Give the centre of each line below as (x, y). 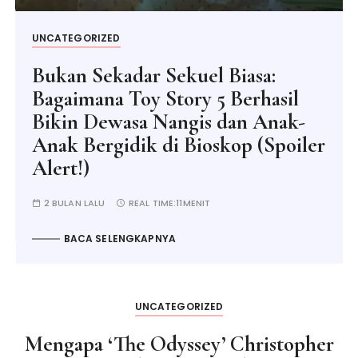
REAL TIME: (152, 203)
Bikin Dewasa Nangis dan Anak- (168, 122)
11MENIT (193, 203)
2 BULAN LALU (74, 203)
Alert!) (60, 168)
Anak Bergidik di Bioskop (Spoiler (178, 145)
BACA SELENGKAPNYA (120, 239)
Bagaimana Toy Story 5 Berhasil (165, 99)
